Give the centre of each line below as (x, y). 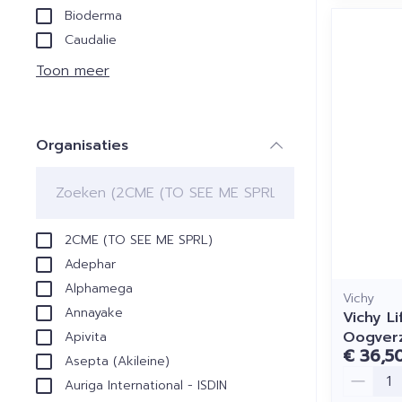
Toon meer (73, 70)
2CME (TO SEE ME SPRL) (139, 240)
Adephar (90, 264)
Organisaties (82, 145)
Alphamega (99, 288)
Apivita (86, 336)
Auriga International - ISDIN (146, 385)
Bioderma (93, 15)
